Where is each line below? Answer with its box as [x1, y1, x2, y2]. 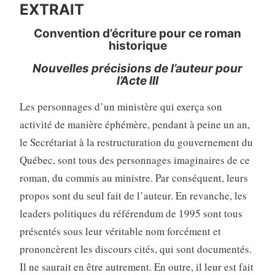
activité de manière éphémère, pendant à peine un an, [19, 117, 250, 131]
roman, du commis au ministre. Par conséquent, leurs [19, 170, 248, 185]
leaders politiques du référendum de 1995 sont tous [19, 206, 242, 220]
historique [108, 39, 167, 53]
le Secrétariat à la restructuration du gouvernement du [19, 134, 253, 149]
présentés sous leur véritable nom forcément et [19, 223, 221, 238]
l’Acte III [117, 73, 158, 88]
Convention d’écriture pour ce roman [34, 26, 241, 41]
